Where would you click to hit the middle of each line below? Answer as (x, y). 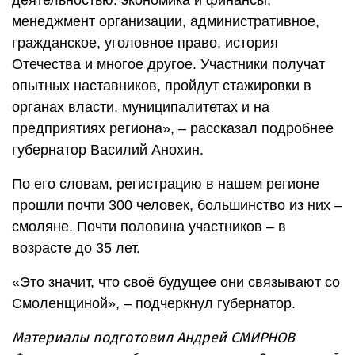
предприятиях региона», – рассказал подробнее (173, 129)
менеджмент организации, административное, (166, 22)
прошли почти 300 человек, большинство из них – (177, 206)
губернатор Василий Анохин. (108, 150)
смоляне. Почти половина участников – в (149, 227)
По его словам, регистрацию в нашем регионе (166, 184)
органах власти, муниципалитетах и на (141, 107)
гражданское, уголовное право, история (145, 43)
